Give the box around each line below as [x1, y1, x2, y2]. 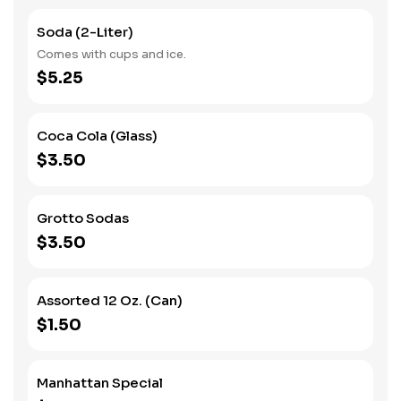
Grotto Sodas [37, 209, 129, 226]
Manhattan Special [37, 374, 163, 391]
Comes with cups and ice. [37, 47, 186, 62]
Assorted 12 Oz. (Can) [37, 292, 183, 309]
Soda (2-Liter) [37, 23, 133, 40]
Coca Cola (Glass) [37, 127, 158, 144]
